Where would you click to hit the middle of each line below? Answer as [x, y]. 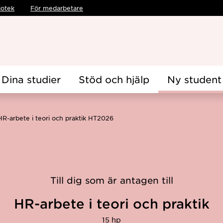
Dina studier [31, 79]
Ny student [194, 79]
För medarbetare [57, 8]
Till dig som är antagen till [111, 180]
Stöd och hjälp [114, 79]
